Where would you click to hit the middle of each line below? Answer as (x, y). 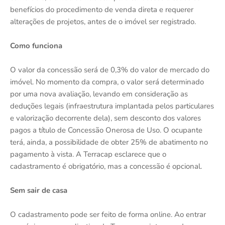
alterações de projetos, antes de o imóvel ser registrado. (103, 21)
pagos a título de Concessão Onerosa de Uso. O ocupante (106, 130)
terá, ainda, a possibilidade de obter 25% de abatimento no (109, 142)
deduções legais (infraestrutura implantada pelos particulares (112, 106)
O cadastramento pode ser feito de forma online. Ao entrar (108, 214)
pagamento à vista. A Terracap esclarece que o (88, 154)
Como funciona (36, 45)
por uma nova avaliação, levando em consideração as (99, 94)
